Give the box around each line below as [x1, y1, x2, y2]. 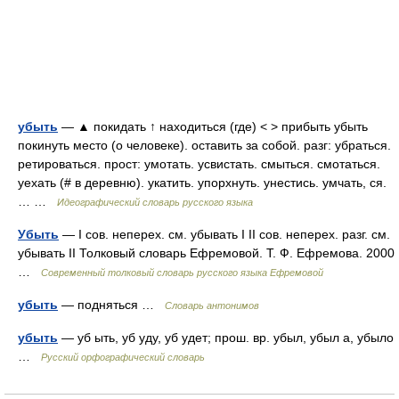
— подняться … [58, 297, 165, 312]
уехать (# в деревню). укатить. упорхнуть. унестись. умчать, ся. [18, 175, 387, 190]
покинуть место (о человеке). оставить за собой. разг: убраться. [18, 138, 391, 152]
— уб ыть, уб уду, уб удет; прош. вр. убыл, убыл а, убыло [58, 330, 394, 345]
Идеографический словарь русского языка [57, 197, 253, 208]
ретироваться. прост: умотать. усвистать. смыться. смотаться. [18, 157, 380, 171]
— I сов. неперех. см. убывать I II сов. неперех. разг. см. [59, 227, 390, 241]
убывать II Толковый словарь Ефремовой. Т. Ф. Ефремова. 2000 [18, 246, 395, 260]
